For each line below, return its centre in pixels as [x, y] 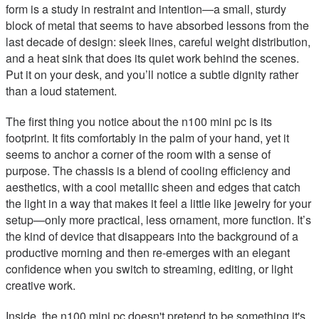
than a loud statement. [61, 91]
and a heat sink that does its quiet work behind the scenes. [152, 58]
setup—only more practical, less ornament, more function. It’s [158, 220]
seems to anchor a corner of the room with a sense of [138, 155]
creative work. [41, 286]
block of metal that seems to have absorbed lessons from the [157, 26]
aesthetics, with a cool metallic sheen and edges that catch [153, 187]
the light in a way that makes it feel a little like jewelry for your [158, 204]
